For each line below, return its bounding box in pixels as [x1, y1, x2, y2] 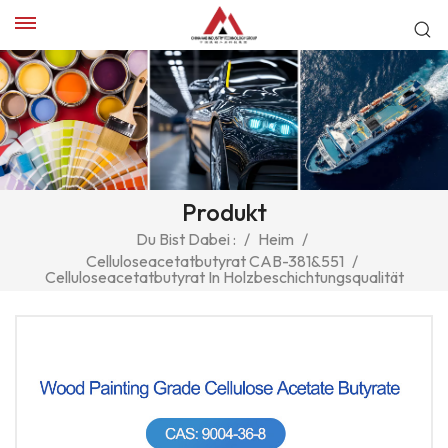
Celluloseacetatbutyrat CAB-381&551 [85, 250, 344, 271]
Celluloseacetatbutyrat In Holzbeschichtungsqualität [44, 266, 404, 287]
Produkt [181, 197, 267, 228]
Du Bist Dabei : [135, 229, 236, 250]
